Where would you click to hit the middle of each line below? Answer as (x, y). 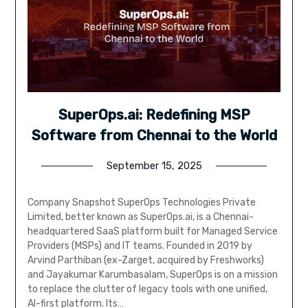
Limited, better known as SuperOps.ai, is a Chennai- (140, 217)
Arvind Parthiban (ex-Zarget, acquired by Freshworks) (145, 261)
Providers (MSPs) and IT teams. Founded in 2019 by (140, 246)
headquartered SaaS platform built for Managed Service (152, 232)
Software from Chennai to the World (154, 136)
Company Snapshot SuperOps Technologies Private (141, 203)
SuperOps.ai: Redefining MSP (154, 115)
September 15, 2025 (154, 166)
